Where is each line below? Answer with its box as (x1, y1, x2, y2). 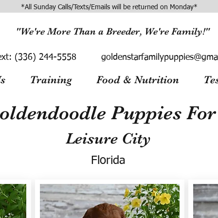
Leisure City (66, 129, 151, 147)
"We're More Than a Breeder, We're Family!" (15, 26, 210, 37)
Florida (91, 155, 126, 166)
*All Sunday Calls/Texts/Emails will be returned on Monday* (20, 4, 198, 11)
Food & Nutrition (96, 73, 179, 86)
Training (30, 73, 72, 86)
